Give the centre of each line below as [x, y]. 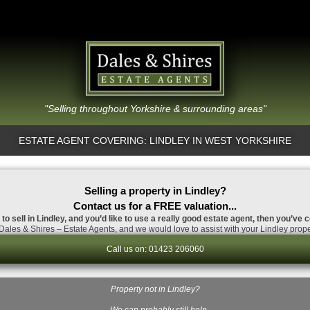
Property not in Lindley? [155, 289]
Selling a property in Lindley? [155, 190]
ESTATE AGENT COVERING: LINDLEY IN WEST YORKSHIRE [155, 140]
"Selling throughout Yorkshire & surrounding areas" [155, 108]
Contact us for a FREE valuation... [155, 206]
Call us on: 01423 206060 [155, 249]
